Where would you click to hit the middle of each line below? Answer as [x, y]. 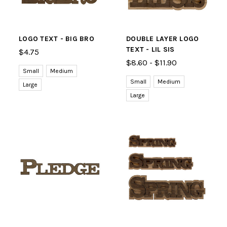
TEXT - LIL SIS [150, 49]
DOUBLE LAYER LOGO [163, 39]
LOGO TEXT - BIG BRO [56, 39]
